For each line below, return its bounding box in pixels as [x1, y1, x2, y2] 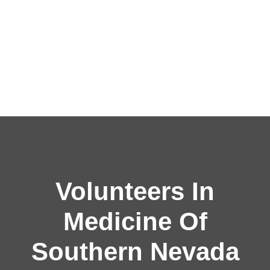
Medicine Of [63, 207, 207, 236]
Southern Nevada [31, 237, 239, 266]
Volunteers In [55, 177, 215, 206]
